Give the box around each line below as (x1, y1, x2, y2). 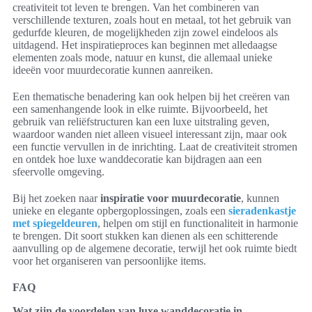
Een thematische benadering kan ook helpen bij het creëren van (13, 90, 290, 102)
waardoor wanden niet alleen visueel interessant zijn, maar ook (13, 127, 287, 140)
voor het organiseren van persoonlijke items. (13, 254, 206, 267)
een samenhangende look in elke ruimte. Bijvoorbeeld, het (13, 102, 267, 115)
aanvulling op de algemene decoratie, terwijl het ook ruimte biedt (13, 242, 297, 254)
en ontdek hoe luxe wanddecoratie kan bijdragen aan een (13, 153, 262, 165)
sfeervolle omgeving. (13, 165, 104, 178)
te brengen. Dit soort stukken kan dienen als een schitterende (13, 229, 278, 242)
